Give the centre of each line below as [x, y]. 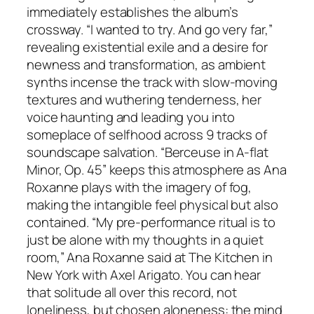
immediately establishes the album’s [132, 12]
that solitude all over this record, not [132, 293]
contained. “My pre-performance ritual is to [151, 223]
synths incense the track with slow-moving [152, 82]
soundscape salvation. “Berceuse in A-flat [148, 152]
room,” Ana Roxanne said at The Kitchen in [150, 258]
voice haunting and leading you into [131, 117]
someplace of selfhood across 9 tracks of [147, 135]
